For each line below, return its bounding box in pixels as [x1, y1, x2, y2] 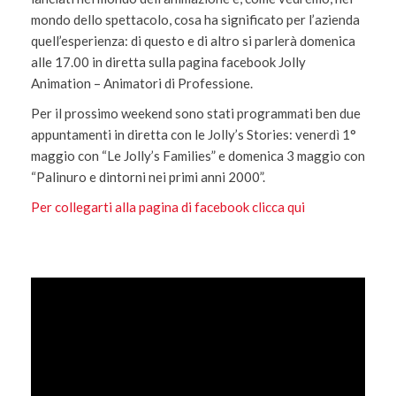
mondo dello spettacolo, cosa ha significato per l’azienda [31, 11, 360, 27]
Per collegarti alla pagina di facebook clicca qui [31, 199, 305, 215]
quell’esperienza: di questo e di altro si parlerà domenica [31, 33, 355, 49]
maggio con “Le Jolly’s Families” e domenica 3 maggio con [31, 148, 365, 164]
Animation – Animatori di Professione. [31, 75, 253, 91]
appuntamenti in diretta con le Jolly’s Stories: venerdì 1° [31, 126, 356, 142]
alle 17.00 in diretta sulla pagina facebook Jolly [31, 54, 306, 70]
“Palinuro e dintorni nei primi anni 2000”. [31, 169, 265, 185]
